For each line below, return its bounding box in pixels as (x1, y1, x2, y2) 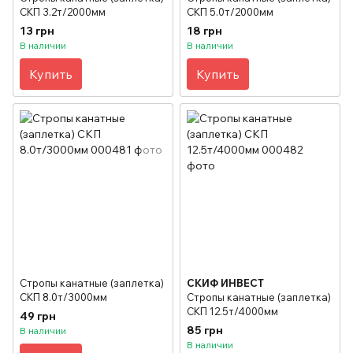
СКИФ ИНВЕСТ (187, 277, 264, 290)
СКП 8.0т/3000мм (20, 291, 107, 304)
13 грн (20, 24, 54, 39)
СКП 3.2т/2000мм (20, 6, 106, 19)
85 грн (187, 323, 223, 338)
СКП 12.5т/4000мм (187, 305, 278, 318)
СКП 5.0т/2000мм (187, 6, 273, 19)
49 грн (20, 309, 56, 324)
